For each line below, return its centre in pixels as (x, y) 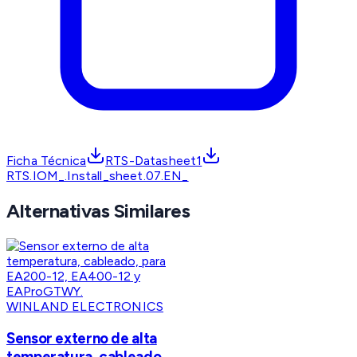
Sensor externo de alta (82, 338)
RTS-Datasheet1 (154, 161)
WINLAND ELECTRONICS (85, 307)
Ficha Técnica (47, 161)
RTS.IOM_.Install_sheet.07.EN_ (98, 176)
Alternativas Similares (98, 211)
